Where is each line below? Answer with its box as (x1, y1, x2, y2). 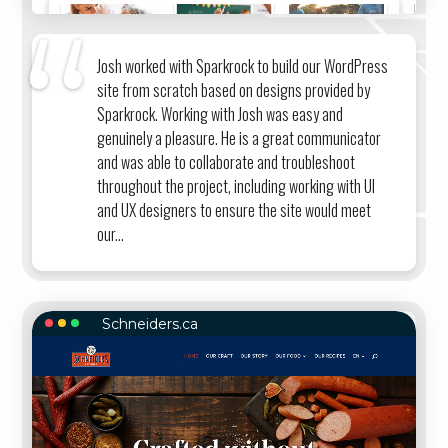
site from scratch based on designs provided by (97, 77, 371, 102)
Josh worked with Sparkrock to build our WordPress (97, 53, 389, 78)
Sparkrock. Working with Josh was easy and (97, 101, 344, 126)
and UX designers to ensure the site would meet (97, 197, 372, 222)
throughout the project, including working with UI (97, 173, 376, 198)
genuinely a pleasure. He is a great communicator (97, 125, 382, 150)
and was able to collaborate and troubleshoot (97, 149, 356, 174)
